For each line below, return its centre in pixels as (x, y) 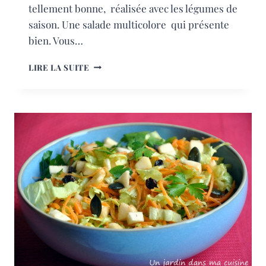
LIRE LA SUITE (59, 67)
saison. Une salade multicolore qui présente (129, 24)
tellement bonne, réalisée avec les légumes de (133, 8)
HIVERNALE (114, 76)
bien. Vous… (56, 40)
